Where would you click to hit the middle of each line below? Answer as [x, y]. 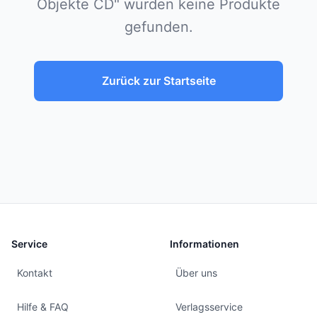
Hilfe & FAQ [43, 307]
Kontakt [35, 273]
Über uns [196, 273]
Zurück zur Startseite [158, 81]
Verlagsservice [209, 307]
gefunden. [158, 27]
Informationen [204, 244]
